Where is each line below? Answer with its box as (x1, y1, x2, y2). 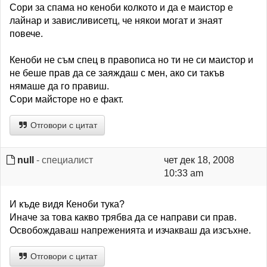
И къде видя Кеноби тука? (10, 199, 125, 210)
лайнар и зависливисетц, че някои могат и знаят (10, 15, 222, 26)
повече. (10, 29, 43, 39)
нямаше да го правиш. (10, 81, 109, 92)
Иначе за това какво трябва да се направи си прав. (10, 212, 237, 223)
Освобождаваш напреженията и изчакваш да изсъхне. (10, 225, 251, 236)
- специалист (34, 155, 93, 166)
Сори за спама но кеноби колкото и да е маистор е (10, 2, 233, 13)
